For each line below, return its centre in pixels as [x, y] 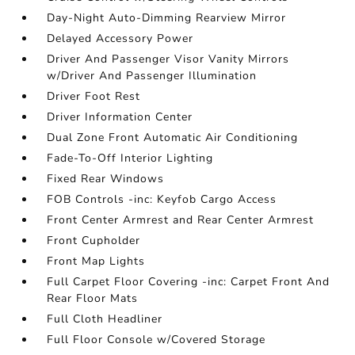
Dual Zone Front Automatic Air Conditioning [173, 138]
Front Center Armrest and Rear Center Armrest [181, 220]
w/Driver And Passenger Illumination [152, 76]
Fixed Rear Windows [106, 179]
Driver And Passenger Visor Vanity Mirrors [168, 59]
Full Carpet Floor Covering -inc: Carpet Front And [189, 282]
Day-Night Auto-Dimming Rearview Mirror [167, 18]
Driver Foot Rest [94, 97]
